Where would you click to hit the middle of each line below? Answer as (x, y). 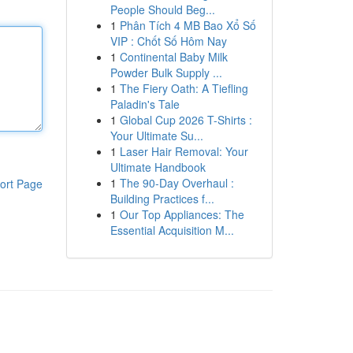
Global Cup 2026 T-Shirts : (186, 120)
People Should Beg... (162, 9)
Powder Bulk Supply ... (166, 72)
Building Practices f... (162, 199)
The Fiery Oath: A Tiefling (184, 88)
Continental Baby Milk (173, 57)
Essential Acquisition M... (172, 230)
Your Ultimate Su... (156, 136)
